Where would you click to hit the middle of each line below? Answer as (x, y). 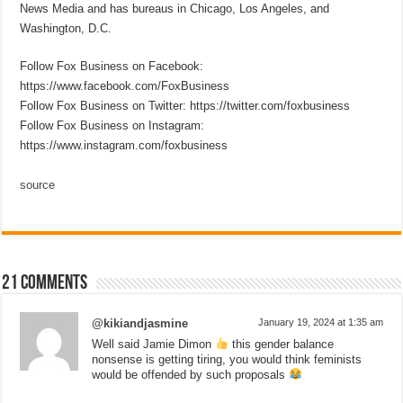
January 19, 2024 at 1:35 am (320, 322)
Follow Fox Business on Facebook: (112, 66)
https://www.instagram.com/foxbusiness (124, 145)
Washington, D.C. (66, 28)
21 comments (45, 283)
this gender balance (282, 344)
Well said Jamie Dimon (154, 344)
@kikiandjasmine (140, 323)
